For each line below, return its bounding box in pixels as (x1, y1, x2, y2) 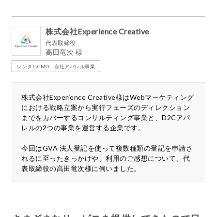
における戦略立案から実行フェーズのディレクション (21, 103, 190, 111)
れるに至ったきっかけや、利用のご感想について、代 (21, 154, 190, 162)
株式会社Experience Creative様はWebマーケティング (21, 93, 194, 101)
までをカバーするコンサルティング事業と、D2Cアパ (21, 113, 190, 122)
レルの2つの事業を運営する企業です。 (21, 123, 145, 132)
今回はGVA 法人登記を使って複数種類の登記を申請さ (21, 143, 193, 152)
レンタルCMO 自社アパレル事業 (17, 63, 95, 69)
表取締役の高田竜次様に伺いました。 (21, 164, 141, 172)
